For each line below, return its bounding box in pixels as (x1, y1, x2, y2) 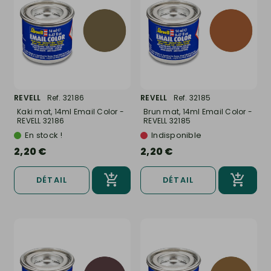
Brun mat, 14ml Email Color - (143, 106, 252, 117)
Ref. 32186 (47, 93, 84, 103)
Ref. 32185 (173, 93, 211, 103)
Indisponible (151, 129, 201, 142)
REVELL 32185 (143, 116, 191, 126)
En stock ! (25, 129, 63, 142)
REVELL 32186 (17, 116, 64, 126)
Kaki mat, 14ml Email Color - (17, 106, 124, 117)
